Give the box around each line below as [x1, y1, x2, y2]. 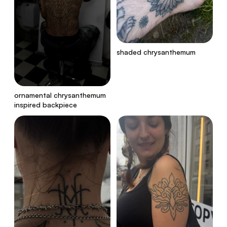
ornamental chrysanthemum [14, 90, 106, 99]
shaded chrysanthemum [117, 48, 196, 57]
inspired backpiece [14, 100, 77, 109]
